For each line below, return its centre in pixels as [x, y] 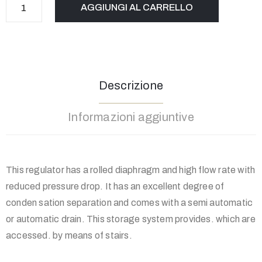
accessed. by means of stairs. [69, 236]
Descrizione [131, 86]
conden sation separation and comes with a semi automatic [130, 203]
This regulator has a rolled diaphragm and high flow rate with [131, 170]
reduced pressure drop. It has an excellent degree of [115, 187]
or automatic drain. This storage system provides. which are [131, 219]
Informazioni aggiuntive [131, 117]
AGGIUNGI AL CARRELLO [137, 8]
